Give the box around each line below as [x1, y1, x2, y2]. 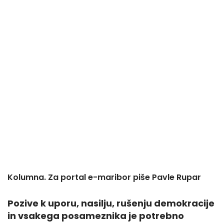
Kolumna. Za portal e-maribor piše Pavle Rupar [7, 171, 201, 183]
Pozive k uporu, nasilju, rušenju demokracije [7, 197, 214, 209]
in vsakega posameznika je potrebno [7, 209, 184, 222]
